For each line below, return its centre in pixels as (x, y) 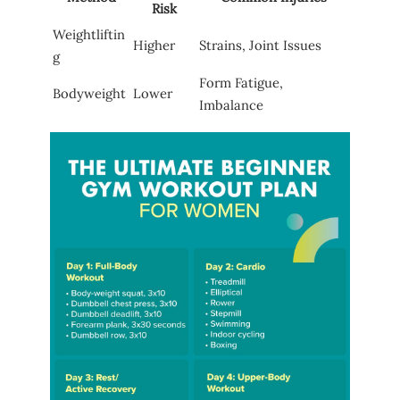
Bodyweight (89, 94)
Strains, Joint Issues (260, 46)
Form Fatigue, (241, 83)
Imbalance (231, 105)
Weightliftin (89, 35)
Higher (154, 46)
